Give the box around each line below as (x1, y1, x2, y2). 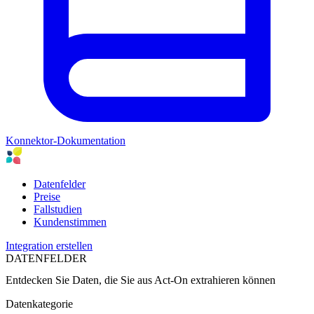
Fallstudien (34, 203, 82, 215)
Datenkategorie (6, 297, 73, 310)
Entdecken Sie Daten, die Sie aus (6, 273, 154, 286)
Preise (34, 190, 60, 203)
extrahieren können (188, 273, 275, 286)
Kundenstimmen (34, 215, 107, 228)
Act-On (154, 273, 188, 286)
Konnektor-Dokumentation (6, 134, 125, 146)
